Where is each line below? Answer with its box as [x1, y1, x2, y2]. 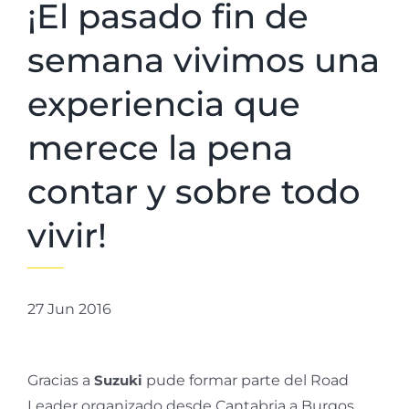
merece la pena [27, 126, 293, 168]
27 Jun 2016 [27, 299, 111, 318]
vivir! [27, 214, 107, 256]
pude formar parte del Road [146, 371, 349, 389]
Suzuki [94, 371, 146, 389]
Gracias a [27, 371, 94, 389]
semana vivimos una [27, 38, 380, 80]
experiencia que [27, 82, 300, 124]
